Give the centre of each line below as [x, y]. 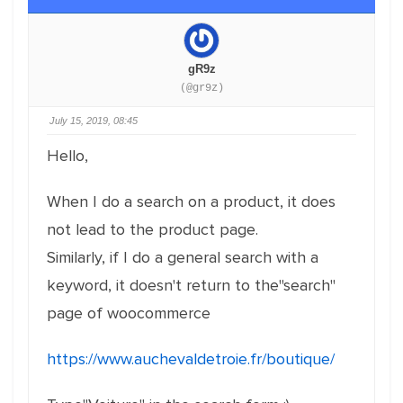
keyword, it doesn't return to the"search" [191, 285]
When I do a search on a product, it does [191, 201]
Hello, [67, 156]
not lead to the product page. [152, 229]
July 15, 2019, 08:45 [94, 121]
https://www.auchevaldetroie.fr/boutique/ [191, 359]
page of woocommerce [129, 313]
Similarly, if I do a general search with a [183, 257]
